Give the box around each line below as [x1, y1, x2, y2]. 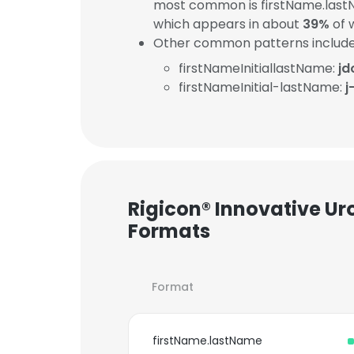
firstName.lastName [153, 333, 262, 348]
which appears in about [153, 15, 303, 33]
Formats [128, 218, 210, 244]
